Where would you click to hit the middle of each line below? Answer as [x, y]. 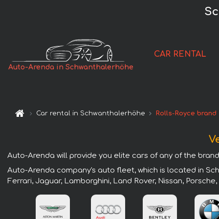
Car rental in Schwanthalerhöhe [91, 114]
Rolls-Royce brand [186, 114]
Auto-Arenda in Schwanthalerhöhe [71, 67]
